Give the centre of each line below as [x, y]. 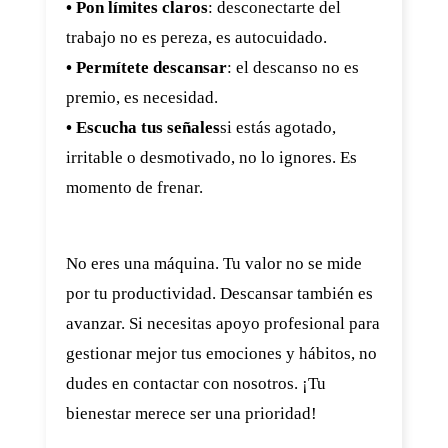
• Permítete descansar [146, 67]
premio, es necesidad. [142, 97]
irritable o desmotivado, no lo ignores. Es [211, 157]
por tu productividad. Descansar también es [219, 293]
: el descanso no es [293, 67]
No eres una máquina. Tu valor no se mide [214, 263]
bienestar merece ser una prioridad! [191, 413]
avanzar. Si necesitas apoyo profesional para [223, 323]
